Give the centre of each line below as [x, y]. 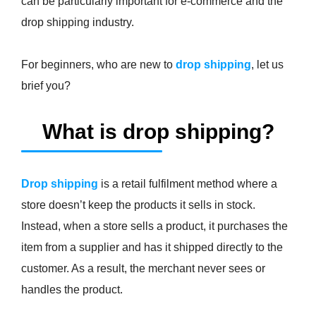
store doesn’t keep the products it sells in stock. [138, 205]
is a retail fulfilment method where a [188, 184]
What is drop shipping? [158, 132]
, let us [267, 65]
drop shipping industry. [78, 23]
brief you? [46, 86]
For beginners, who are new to [98, 65]
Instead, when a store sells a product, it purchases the [154, 226]
